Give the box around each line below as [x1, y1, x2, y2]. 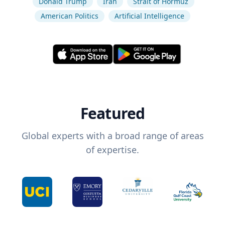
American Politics [41, 11, 98, 21]
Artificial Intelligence [115, 11, 184, 21]
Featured [80, 103, 145, 124]
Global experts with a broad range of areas [21, 130, 204, 142]
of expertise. [86, 144, 139, 156]
